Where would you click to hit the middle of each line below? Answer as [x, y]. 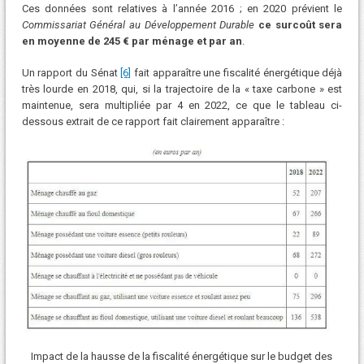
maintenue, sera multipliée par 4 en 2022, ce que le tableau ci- [182, 106]
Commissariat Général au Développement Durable [138, 24]
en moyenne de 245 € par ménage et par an [132, 41]
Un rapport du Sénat [71, 73]
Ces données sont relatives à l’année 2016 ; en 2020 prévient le [182, 8]
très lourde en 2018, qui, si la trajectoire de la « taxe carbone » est [182, 89]
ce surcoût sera [300, 24]
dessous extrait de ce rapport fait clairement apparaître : [153, 122]
